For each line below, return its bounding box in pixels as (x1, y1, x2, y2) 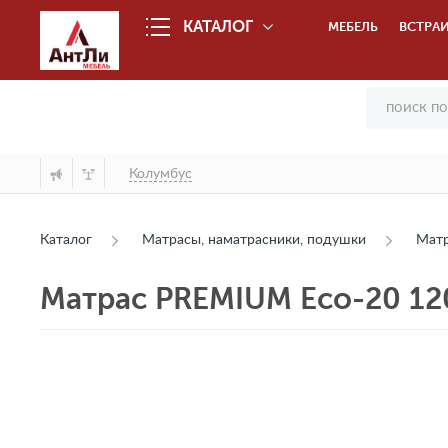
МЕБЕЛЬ (328, 19, 379, 34)
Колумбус (129, 166, 192, 181)
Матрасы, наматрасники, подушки (142, 233, 366, 247)
